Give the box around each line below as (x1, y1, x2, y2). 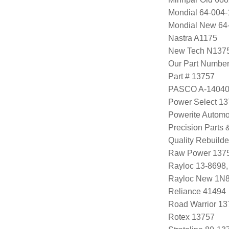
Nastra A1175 (168, 33, 217, 42)
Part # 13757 (168, 72, 215, 81)
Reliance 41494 (168, 187, 226, 196)
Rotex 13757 (168, 212, 215, 221)
